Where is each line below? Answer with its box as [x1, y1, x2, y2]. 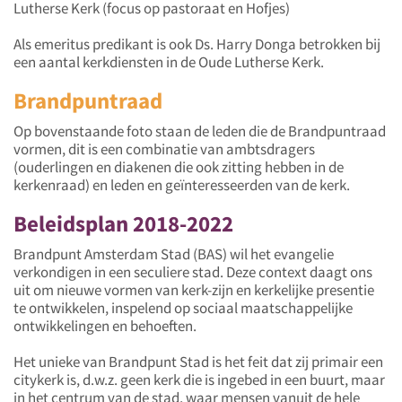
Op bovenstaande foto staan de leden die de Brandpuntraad [13, 120, 386, 141]
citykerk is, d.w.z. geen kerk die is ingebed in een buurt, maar [13, 369, 385, 389]
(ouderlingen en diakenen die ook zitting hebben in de [13, 156, 344, 177]
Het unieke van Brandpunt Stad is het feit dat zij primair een [13, 351, 383, 371]
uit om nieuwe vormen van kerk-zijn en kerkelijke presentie [13, 279, 374, 300]
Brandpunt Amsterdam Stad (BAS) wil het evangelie [13, 243, 334, 264]
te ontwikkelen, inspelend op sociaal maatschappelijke [13, 297, 353, 318]
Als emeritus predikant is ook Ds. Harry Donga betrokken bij [13, 33, 380, 54]
